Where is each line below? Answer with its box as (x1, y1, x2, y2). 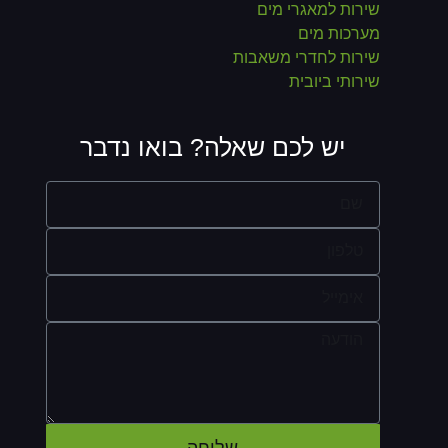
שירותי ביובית (288, 72, 380, 90)
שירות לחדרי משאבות (232, 48, 380, 66)
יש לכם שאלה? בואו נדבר (79, 132, 346, 161)
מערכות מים (297, 24, 380, 42)
